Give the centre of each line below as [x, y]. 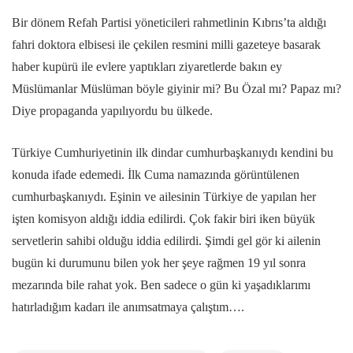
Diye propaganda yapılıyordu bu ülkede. [112, 111]
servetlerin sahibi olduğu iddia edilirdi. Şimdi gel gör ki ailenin [166, 241]
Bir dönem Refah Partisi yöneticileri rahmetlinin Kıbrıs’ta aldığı [169, 23]
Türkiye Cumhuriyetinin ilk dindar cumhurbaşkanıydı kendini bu [173, 153]
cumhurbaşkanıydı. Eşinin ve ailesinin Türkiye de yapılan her [164, 197]
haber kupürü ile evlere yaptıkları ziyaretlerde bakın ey [147, 67]
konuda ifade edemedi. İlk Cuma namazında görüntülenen [156, 175]
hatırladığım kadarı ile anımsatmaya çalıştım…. [128, 307]
